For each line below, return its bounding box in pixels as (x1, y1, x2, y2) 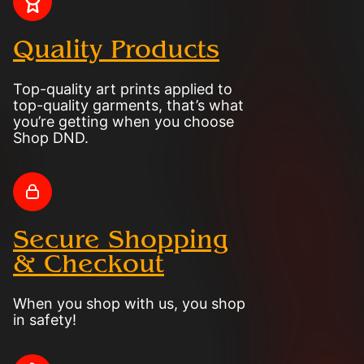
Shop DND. (13, 129, 89, 146)
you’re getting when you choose (13, 113, 234, 130)
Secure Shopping (13, 225, 228, 254)
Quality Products (13, 35, 219, 64)
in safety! (13, 311, 76, 328)
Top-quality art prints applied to (13, 80, 232, 97)
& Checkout (13, 249, 164, 279)
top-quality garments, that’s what (13, 97, 244, 114)
